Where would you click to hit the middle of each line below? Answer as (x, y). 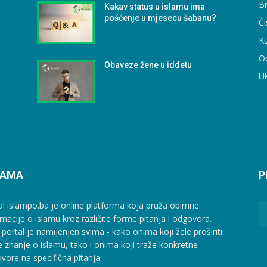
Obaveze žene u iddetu (148, 65)
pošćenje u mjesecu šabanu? (161, 18)
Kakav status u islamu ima (155, 6)
